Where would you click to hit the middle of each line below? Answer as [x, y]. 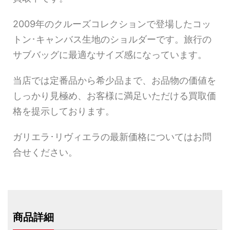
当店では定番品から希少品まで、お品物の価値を [114, 81]
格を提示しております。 [64, 111]
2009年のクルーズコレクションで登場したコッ [112, 24]
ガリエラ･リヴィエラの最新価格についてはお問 [112, 137]
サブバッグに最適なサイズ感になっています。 [110, 55]
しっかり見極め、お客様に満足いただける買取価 [114, 96]
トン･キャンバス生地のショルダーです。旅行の [112, 40]
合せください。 [45, 152]
